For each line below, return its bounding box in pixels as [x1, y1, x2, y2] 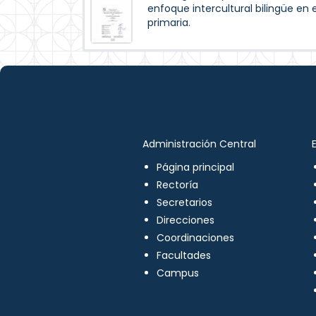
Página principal [156, 160, 234, 174]
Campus [156, 266, 199, 280]
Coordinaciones [156, 231, 234, 245]
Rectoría [156, 178, 198, 192]
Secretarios [156, 195, 212, 209]
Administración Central [142, 137, 256, 151]
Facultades [156, 248, 211, 262]
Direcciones [156, 213, 214, 227]
